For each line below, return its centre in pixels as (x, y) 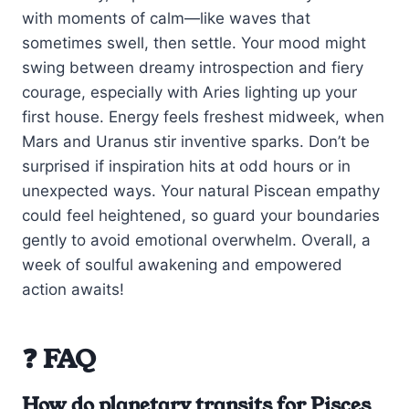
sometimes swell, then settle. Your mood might (194, 42)
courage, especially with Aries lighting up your (189, 92)
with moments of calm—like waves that (166, 18)
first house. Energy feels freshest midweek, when (203, 116)
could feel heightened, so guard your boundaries (201, 215)
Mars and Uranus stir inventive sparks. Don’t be (196, 141)
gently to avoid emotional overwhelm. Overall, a (196, 240)
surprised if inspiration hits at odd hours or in (186, 166)
